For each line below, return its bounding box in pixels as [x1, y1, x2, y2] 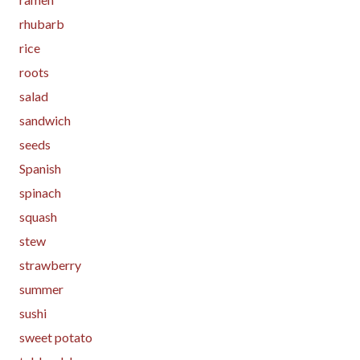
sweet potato [19, 329, 92, 345]
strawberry [19, 256, 81, 272]
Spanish [19, 160, 61, 176]
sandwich [19, 112, 71, 128]
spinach [19, 184, 61, 200]
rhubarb [19, 15, 64, 31]
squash [19, 208, 57, 224]
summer [19, 280, 63, 297]
